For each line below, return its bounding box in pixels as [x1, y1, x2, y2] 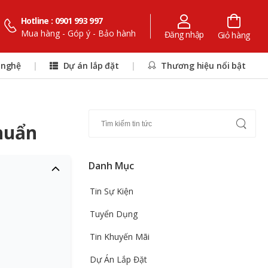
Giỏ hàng [217, 29, 250, 41]
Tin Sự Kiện [90, 185, 133, 197]
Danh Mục [89, 159, 134, 172]
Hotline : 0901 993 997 [20, 15, 103, 26]
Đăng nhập [164, 28, 204, 40]
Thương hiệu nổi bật [159, 59, 246, 71]
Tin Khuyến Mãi [90, 231, 150, 242]
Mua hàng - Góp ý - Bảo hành [20, 28, 136, 39]
